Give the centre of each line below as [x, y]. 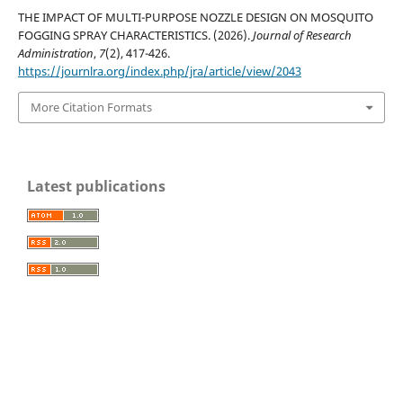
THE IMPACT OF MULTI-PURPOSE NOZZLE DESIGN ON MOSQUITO [195, 18]
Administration [55, 54]
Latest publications [96, 186]
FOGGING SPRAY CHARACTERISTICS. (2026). [135, 36]
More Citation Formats [91, 107]
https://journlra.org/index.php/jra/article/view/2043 [159, 72]
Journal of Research [302, 36]
